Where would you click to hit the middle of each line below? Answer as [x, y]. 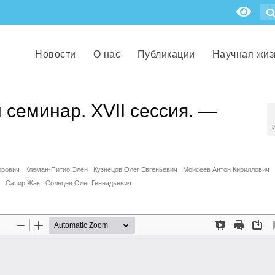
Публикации [166, 54]
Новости [56, 54]
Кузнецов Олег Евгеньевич [135, 169]
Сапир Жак [23, 183]
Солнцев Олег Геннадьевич [88, 183]
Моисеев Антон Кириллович [226, 169]
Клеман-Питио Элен [56, 169]
